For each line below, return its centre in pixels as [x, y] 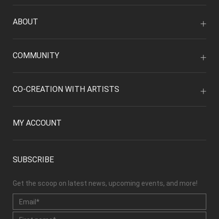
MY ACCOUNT [37, 123]
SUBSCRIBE [33, 160]
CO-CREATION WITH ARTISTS [66, 89]
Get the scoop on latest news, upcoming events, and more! [105, 183]
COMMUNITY [36, 55]
